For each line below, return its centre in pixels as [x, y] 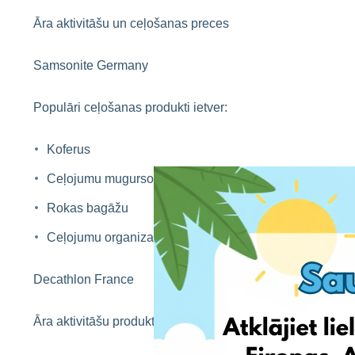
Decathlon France [84, 279]
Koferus [69, 149]
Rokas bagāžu [88, 208]
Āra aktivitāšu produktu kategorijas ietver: [149, 321]
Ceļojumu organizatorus [114, 237]
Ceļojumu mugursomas [112, 179]
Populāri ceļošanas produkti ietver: [130, 107]
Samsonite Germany [91, 65]
